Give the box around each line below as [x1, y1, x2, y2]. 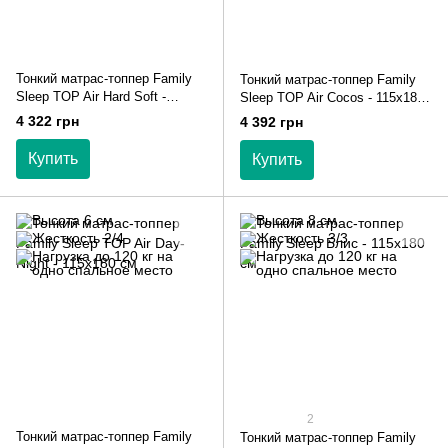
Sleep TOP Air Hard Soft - [16, 88, 166, 104]
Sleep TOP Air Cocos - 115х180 [240, 89, 424, 105]
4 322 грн [16, 112, 79, 129]
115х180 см [16, 106, 84, 122]
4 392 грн [240, 113, 303, 130]
